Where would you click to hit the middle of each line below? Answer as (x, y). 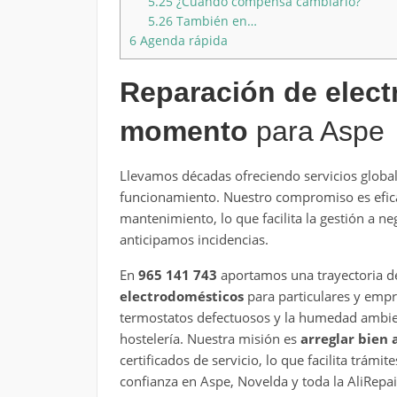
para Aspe (316, 131)
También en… (214, 20)
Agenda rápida (182, 40)
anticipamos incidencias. (194, 239)
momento (183, 131)
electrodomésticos (181, 296)
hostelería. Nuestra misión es (210, 338)
